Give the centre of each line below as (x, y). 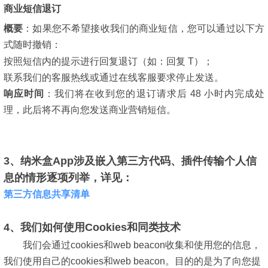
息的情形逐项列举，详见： (68, 177)
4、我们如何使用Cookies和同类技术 (92, 228)
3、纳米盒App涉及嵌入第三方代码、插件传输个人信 (130, 161)
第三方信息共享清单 (47, 194)
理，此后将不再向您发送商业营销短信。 (90, 110)
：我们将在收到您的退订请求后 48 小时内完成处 (155, 94)
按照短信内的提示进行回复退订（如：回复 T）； (108, 61)
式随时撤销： (32, 45)
